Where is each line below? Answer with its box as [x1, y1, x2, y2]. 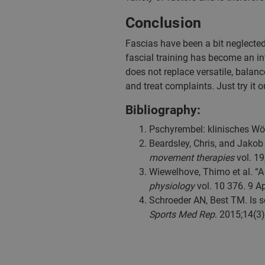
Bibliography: [125, 103, 201, 117]
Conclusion [125, 14, 202, 31]
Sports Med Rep [148, 209, 215, 220]
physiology [148, 180, 195, 192]
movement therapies [148, 152, 234, 163]
